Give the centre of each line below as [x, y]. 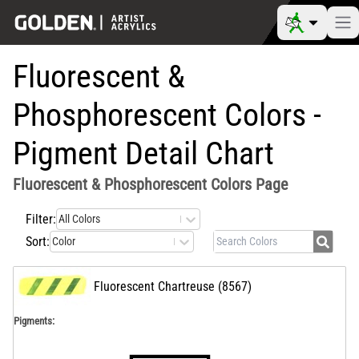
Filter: [41, 219]
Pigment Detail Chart [143, 153]
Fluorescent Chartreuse [154, 286]
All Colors [79, 219]
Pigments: [34, 321]
